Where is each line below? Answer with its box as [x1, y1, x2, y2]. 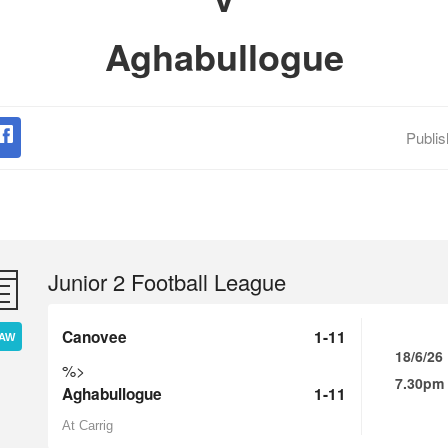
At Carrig [62, 418, 113, 433]
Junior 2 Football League [48, 266, 286, 297]
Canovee [62, 326, 127, 348]
